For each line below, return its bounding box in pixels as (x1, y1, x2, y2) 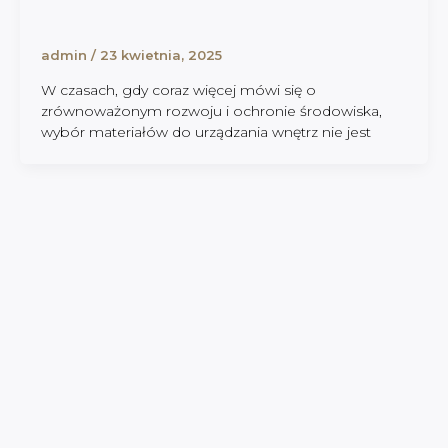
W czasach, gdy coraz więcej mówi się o (40, 80, 316, 99)
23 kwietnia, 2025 (99, 47, 222, 64)
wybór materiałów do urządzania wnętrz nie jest (40, 122, 371, 141)
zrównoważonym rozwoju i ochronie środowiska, (40, 101, 382, 120)
